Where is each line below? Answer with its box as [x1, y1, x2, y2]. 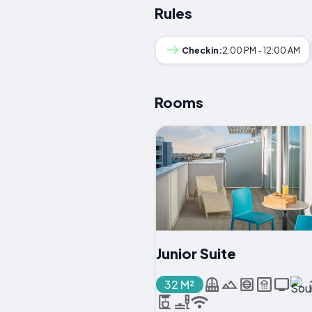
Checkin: [182, 44, 223, 56]
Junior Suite [155, 244, 236, 262]
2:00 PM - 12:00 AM [222, 44, 301, 56]
